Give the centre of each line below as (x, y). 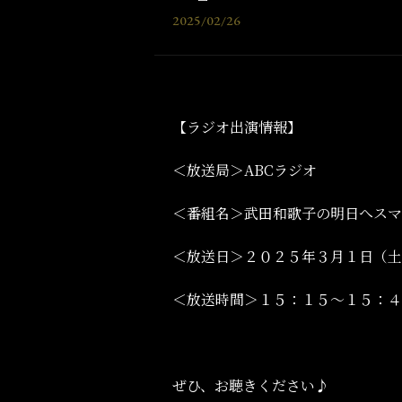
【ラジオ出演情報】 (237, 127)
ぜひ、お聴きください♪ (251, 385)
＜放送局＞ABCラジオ (245, 170)
